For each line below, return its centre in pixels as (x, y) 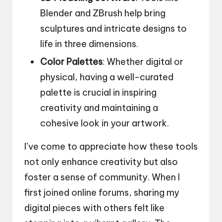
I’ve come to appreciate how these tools (111, 146)
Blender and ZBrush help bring (103, 13)
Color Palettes (71, 61)
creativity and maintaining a (99, 108)
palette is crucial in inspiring (98, 92)
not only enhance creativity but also (101, 162)
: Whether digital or (143, 61)
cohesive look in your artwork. (105, 123)
